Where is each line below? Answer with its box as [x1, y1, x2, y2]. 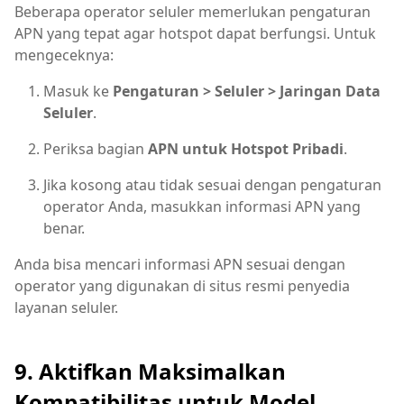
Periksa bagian [43, 138, 148, 159]
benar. [43, 217, 85, 238]
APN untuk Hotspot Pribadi [148, 138, 344, 159]
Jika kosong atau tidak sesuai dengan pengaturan [43, 174, 381, 195]
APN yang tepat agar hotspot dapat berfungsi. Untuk [14, 23, 376, 43]
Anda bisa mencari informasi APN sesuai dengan [14, 253, 345, 274]
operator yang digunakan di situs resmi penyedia [14, 275, 350, 296]
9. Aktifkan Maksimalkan [14, 356, 286, 387]
